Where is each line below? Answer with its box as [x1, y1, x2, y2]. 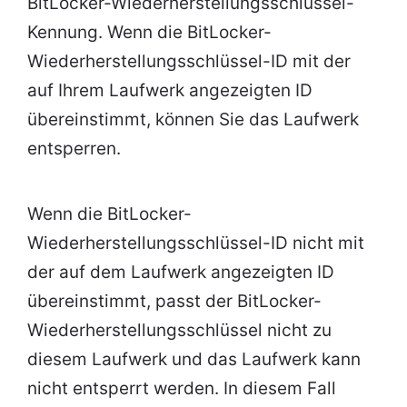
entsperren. [27, 138, 121, 160]
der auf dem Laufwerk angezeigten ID [27, 262, 334, 283]
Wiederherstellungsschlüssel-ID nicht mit [27, 233, 364, 254]
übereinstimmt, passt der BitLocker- [27, 291, 322, 313]
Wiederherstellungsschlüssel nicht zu [27, 320, 332, 342]
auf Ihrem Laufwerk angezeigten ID [27, 80, 313, 102]
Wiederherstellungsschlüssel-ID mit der [27, 51, 351, 73]
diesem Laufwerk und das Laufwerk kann [27, 349, 361, 371]
